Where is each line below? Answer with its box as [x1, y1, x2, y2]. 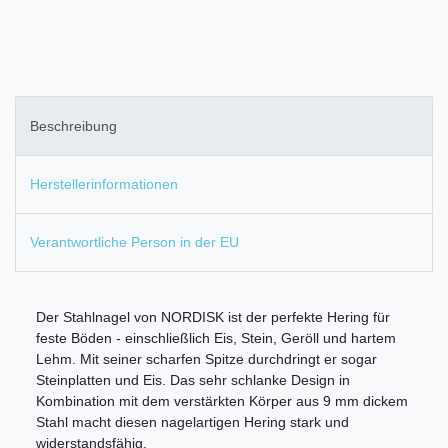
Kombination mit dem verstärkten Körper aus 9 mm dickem [36, 393, 408, 410]
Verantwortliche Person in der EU [30, 234, 239, 251]
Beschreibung [30, 117, 117, 134]
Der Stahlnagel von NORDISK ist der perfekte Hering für [36, 309, 390, 326]
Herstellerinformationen [30, 175, 178, 192]
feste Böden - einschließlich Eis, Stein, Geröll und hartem [36, 330, 396, 347]
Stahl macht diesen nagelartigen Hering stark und [36, 414, 349, 431]
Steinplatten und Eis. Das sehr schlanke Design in [36, 372, 350, 389]
